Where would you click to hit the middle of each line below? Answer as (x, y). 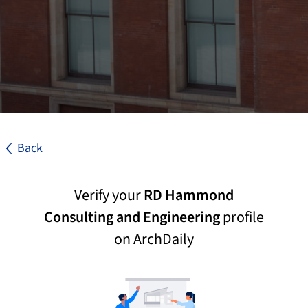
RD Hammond (189, 195)
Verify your (109, 195)
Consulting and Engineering (132, 217)
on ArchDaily (154, 239)
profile (242, 217)
